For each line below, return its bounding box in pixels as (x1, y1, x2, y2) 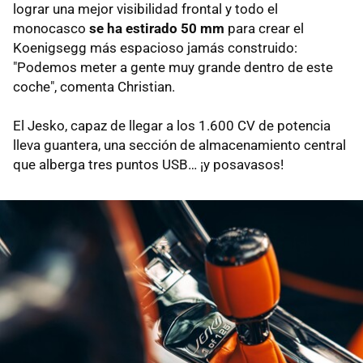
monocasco (13, 19, 89, 36)
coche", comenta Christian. (13, 78, 175, 95)
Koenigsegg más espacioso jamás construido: (13, 39, 297, 56)
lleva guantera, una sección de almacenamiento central (13, 136, 346, 153)
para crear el (228, 19, 304, 36)
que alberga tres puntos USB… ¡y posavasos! (13, 156, 284, 173)
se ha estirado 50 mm (89, 19, 228, 36)
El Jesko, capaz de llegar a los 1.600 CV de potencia (13, 117, 331, 134)
